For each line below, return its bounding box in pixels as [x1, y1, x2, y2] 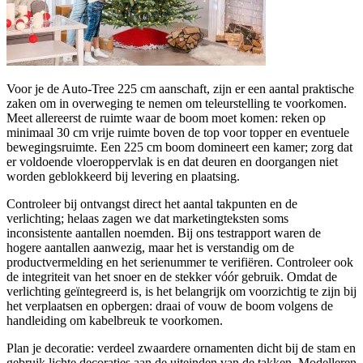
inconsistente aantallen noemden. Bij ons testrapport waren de [6, 225, 321, 240]
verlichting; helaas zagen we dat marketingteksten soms [6, 211, 288, 225]
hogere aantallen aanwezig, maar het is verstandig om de [6, 240, 294, 254]
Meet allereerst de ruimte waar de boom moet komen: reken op [6, 110, 326, 125]
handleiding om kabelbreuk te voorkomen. [6, 313, 223, 327]
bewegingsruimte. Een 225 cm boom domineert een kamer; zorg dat [6, 139, 352, 154]
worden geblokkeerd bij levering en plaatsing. [6, 169, 240, 183]
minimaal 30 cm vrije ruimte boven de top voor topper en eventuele [6, 125, 349, 139]
